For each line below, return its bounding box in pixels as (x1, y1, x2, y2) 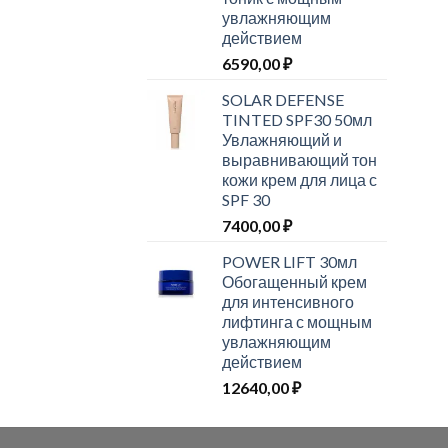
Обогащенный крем (222, 272, 367, 292)
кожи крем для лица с (222, 170, 377, 190)
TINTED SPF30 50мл (222, 110, 372, 130)
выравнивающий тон (222, 150, 377, 170)
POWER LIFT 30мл (222, 252, 357, 272)
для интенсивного (222, 292, 354, 312)
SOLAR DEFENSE (222, 90, 344, 110)
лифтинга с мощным (222, 312, 372, 332)
